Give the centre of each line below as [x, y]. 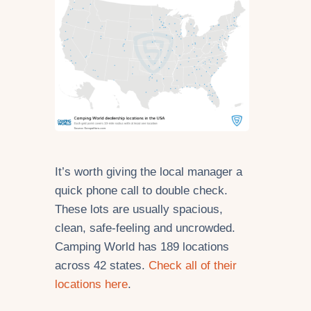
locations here [91, 285]
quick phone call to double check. [141, 191]
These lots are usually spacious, [139, 210]
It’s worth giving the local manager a [149, 172]
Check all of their [193, 266]
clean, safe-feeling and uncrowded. [145, 228]
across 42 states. [102, 266]
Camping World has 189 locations [142, 247]
